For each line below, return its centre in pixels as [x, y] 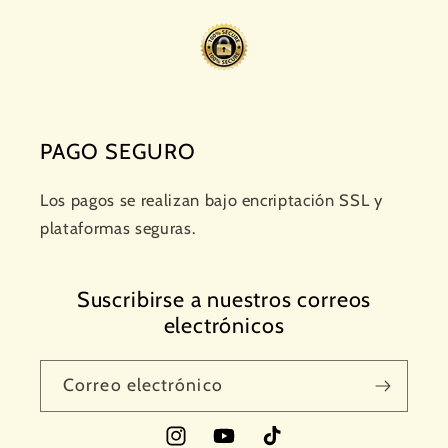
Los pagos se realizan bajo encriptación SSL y [211, 200]
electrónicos [224, 325]
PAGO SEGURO [118, 151]
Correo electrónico [143, 385]
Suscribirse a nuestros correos [224, 299]
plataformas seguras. [118, 228]
